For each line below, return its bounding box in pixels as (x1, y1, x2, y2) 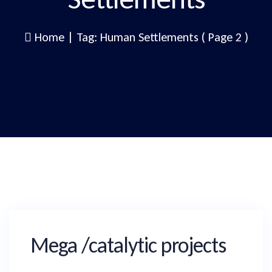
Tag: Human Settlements (76, 30, 199, 44)
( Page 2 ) (198, 30, 248, 44)
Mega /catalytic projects (30, 232, 226, 259)
